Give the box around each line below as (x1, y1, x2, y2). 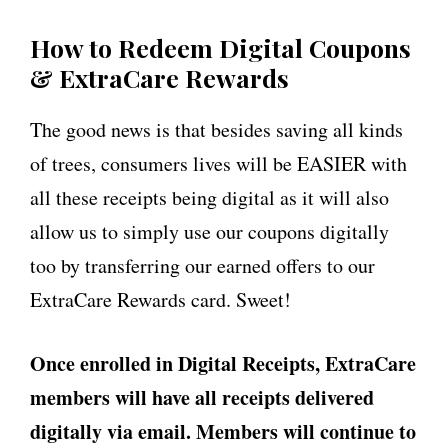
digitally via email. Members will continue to (30, 417, 416, 446)
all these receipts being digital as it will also (30, 184, 389, 211)
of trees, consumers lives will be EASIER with (30, 150, 407, 177)
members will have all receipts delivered (30, 383, 374, 412)
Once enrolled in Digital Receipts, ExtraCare (30, 349, 416, 378)
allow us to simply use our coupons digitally (30, 218, 389, 245)
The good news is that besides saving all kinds (30, 116, 403, 143)
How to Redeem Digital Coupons (30, 31, 411, 64)
